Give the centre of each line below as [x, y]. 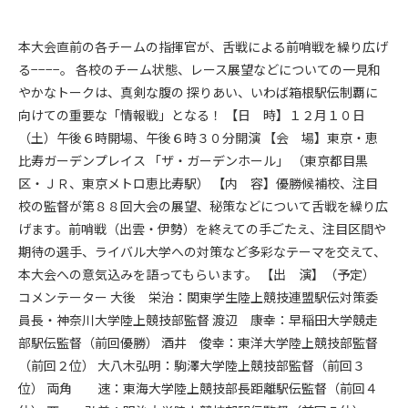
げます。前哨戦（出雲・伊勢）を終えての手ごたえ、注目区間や [202, 229]
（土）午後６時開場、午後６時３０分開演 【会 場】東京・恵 [198, 138]
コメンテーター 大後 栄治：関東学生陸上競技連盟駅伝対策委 [198, 297]
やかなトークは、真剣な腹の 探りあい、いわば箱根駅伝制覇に [198, 92]
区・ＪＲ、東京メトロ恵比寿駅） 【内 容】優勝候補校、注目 [198, 183]
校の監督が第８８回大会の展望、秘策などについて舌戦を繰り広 [203, 206]
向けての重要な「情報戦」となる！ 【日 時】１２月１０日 [192, 115]
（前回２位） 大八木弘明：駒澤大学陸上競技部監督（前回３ [192, 365]
